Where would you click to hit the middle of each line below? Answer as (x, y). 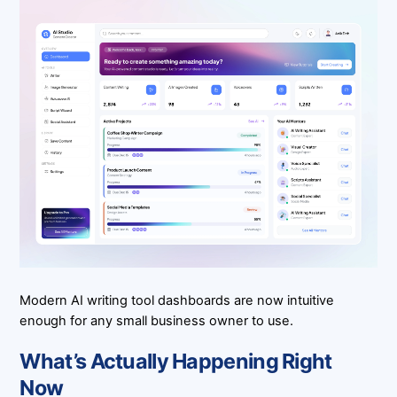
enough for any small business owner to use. (157, 321)
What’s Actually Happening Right (176, 362)
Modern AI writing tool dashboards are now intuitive (177, 301)
